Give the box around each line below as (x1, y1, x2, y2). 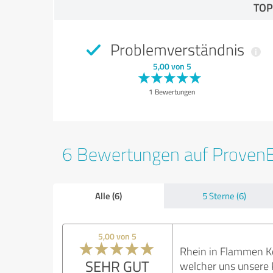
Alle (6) (94, 189, 122, 202)
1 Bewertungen (149, 87, 195, 97)
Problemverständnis (106, 38, 248, 60)
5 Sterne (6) (202, 190, 246, 202)
